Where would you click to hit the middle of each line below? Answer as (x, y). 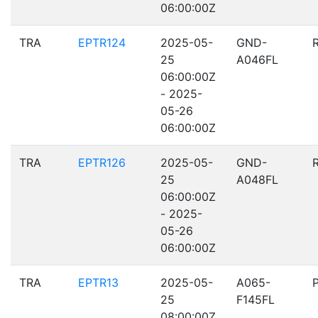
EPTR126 (102, 163)
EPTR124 (102, 43)
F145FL (256, 300)
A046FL (257, 60)
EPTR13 (98, 283)
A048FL (257, 180)
